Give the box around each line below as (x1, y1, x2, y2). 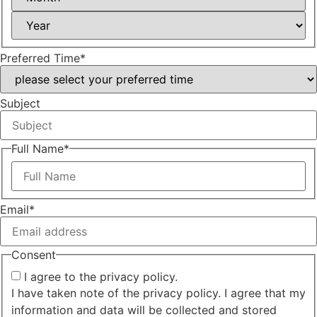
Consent (11, 247, 56, 262)
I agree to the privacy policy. (24, 270, 178, 284)
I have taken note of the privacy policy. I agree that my (11, 285, 306, 300)
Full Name (11, 142, 64, 156)
